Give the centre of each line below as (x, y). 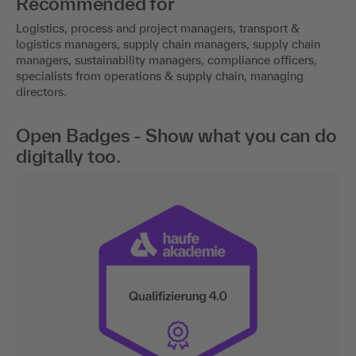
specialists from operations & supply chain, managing (160, 76)
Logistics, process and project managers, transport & (158, 29)
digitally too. (68, 157)
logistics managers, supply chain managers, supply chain (168, 44)
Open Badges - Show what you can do (176, 136)
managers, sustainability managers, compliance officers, (166, 60)
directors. (41, 92)
